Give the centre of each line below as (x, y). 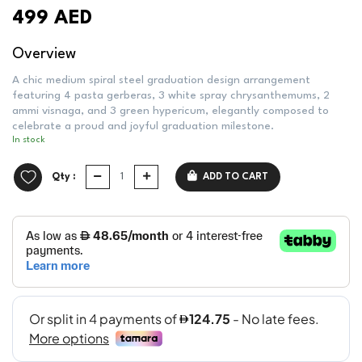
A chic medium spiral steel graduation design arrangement (161, 80)
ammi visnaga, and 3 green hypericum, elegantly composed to (170, 111)
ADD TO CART (236, 177)
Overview (44, 54)
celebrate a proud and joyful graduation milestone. (143, 126)
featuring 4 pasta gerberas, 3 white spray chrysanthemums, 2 (171, 95)
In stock (29, 140)
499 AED (52, 19)
